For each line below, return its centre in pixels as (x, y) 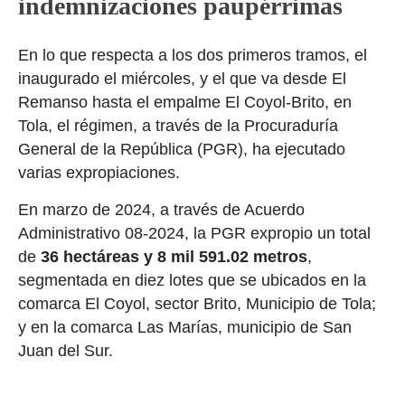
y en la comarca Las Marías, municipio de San (185, 327)
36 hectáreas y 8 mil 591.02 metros (174, 257)
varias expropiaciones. (99, 173)
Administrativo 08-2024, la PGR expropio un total (194, 233)
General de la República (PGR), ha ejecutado (182, 149)
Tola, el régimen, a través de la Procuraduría (178, 126)
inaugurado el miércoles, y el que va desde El (182, 79)
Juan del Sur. (66, 351)
